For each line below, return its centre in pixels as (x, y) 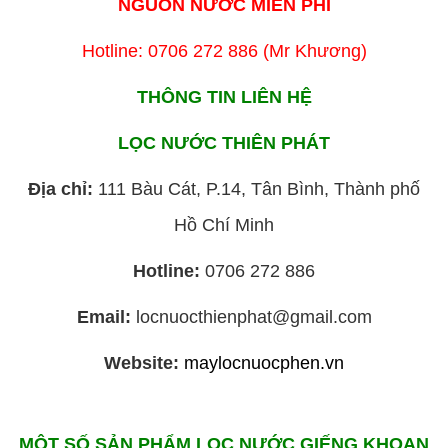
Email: (103, 316)
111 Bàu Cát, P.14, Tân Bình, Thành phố (259, 188)
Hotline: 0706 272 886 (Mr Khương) (224, 50)
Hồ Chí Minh (224, 224)
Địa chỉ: (63, 188)
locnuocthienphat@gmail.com (251, 316)
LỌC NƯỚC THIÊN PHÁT (224, 142)
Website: (141, 362)
